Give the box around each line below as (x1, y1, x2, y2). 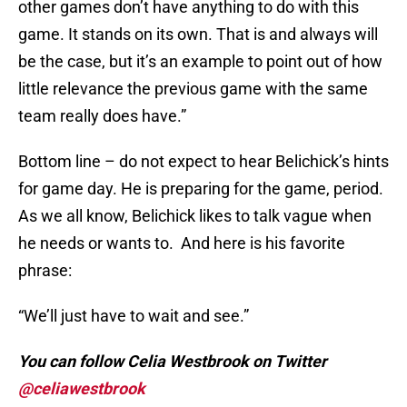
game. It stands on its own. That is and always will (18, 25, 378, 45)
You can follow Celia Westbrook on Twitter (18, 352, 327, 372)
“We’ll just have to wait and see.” (18, 306, 249, 326)
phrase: (18, 261, 72, 281)
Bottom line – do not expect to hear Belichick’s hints (18, 152, 389, 172)
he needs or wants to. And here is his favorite (18, 233, 345, 253)
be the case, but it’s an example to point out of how (18, 52, 382, 72)
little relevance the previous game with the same (18, 79, 368, 99)
